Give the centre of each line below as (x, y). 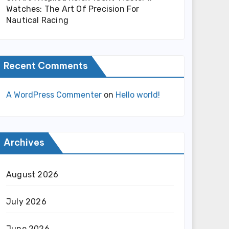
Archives (24, 142)
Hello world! (138, 95)
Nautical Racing (37, 20)
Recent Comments (46, 66)
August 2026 (32, 175)
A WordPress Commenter (54, 95)
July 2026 (26, 202)
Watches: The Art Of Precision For (73, 9)
